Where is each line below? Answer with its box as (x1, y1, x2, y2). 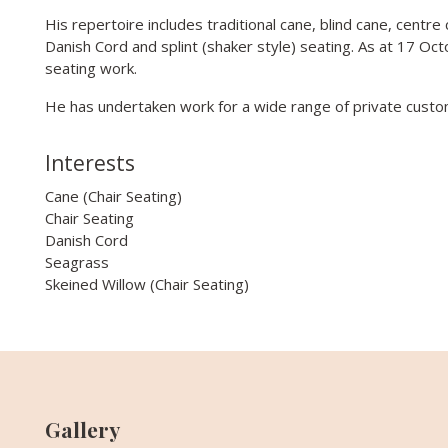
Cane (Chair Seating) (44, 185, 182, 206)
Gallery (44, 414, 120, 443)
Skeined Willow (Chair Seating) (44, 273, 249, 294)
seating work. (44, 57, 137, 78)
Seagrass (44, 251, 109, 272)
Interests (44, 148, 135, 177)
